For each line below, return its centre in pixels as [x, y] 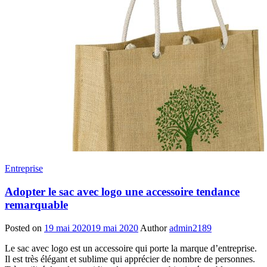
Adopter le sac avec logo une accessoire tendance [122, 191]
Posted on [23, 228]
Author [153, 228]
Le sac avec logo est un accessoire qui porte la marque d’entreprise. [131, 248]
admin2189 [190, 228]
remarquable [36, 204]
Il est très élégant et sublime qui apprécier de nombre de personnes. [130, 259]
